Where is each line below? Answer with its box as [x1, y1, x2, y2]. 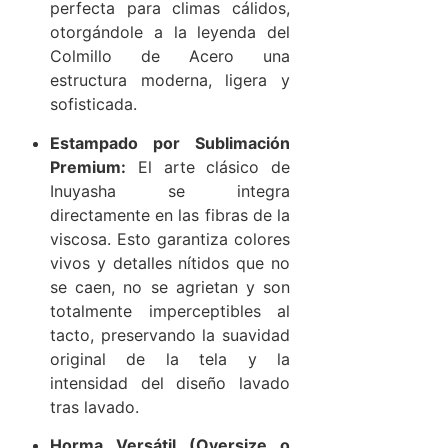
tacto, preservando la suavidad [50, 324, 290, 345]
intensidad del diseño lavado [50, 372, 290, 393]
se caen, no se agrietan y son [50, 276, 290, 297]
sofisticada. [50, 94, 137, 115]
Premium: [50, 156, 126, 177]
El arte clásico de [126, 156, 290, 177]
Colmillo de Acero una [50, 46, 290, 67]
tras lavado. [50, 396, 139, 417]
